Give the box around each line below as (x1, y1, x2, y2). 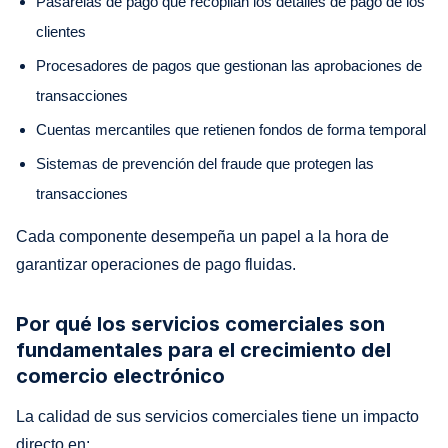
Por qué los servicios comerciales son (16, 311, 385, 336)
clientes (36, 22, 86, 40)
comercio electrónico (16, 363, 225, 388)
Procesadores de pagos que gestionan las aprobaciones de (36, 56, 422, 74)
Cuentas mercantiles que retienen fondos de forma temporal (36, 120, 426, 138)
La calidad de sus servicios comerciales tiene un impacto (16, 407, 419, 425)
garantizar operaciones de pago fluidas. (16, 255, 296, 273)
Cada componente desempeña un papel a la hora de (16, 227, 389, 245)
